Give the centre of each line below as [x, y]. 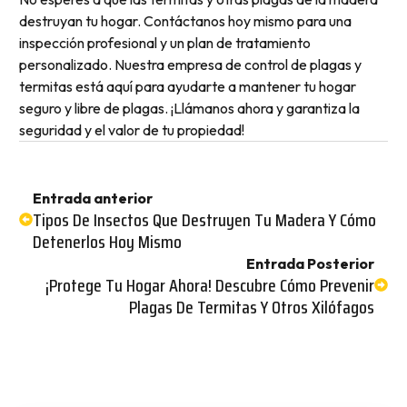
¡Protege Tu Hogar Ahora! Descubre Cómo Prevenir [210, 285]
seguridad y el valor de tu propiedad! [131, 129]
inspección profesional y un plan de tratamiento [164, 42]
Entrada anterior [92, 198]
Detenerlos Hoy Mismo [107, 241]
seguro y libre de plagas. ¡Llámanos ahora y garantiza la [189, 108]
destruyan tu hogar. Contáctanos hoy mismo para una [185, 20]
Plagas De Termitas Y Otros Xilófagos [252, 307]
